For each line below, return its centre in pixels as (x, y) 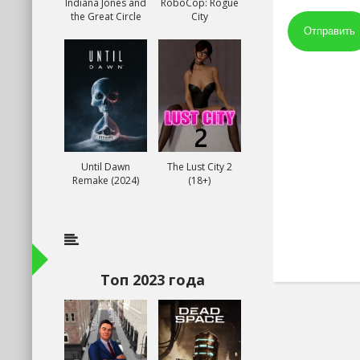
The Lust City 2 (199, 167)
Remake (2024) (106, 180)
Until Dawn (106, 167)
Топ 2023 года (153, 280)
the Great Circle (106, 16)
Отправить (329, 31)
